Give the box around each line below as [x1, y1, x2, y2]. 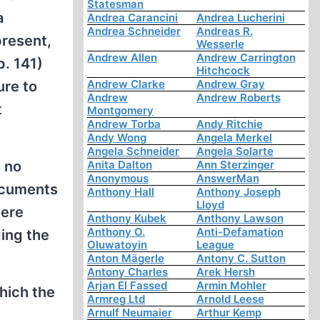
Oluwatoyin [87, 238, 148, 252]
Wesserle [196, 37, 244, 51]
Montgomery [87, 104, 154, 118]
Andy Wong [87, 131, 147, 145]
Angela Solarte [196, 144, 274, 159]
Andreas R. [196, 24, 253, 39]
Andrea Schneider [87, 24, 181, 39]
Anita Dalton [87, 158, 153, 172]
